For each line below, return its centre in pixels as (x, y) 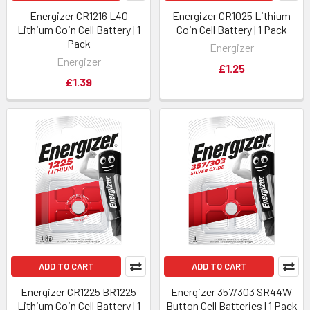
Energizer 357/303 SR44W (231, 292)
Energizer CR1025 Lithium (231, 16)
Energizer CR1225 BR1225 (79, 292)
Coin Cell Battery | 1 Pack (231, 29)
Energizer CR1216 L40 (79, 16)
